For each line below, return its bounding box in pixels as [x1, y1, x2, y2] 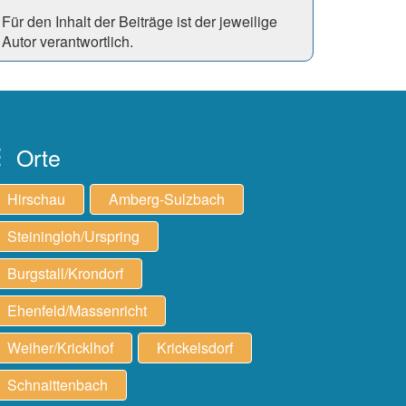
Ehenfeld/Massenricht [7, 300, 147, 321]
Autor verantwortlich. [2, 31, 133, 52]
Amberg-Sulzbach [109, 188, 225, 209]
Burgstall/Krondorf [7, 263, 123, 284]
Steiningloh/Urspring [7, 226, 140, 246]
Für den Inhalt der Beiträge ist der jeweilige [2, 11, 277, 32]
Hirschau [7, 188, 65, 209]
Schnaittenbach [7, 374, 108, 395]
